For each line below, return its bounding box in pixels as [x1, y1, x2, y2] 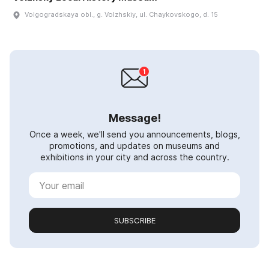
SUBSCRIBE [113, 216, 156, 226]
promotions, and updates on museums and [49, 141, 220, 151]
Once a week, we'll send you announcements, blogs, [29, 129, 240, 140]
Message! [108, 112, 161, 125]
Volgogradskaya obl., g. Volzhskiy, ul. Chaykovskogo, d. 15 [25, 10, 218, 19]
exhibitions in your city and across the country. [40, 152, 229, 163]
